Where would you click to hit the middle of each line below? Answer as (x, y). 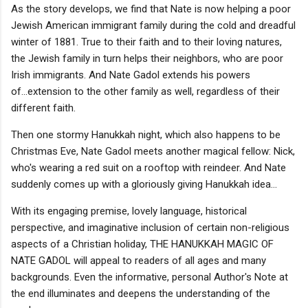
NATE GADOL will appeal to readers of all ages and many (139, 260)
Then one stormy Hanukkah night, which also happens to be (146, 134)
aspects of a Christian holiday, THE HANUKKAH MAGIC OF (142, 244)
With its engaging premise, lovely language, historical (129, 211)
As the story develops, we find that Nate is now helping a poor (151, 9)
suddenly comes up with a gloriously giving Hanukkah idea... (144, 184)
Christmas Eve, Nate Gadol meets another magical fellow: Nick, (153, 151)
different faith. (43, 108)
